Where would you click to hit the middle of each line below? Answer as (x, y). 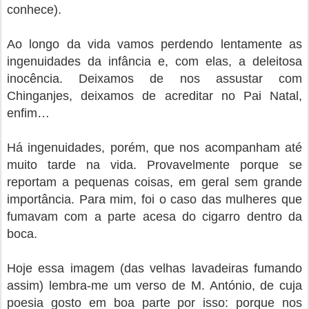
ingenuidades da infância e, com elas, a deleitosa (154, 61)
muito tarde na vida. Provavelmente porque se (154, 165)
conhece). (34, 10)
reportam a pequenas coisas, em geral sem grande (154, 182)
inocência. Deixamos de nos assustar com (154, 79)
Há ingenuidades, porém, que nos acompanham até (154, 148)
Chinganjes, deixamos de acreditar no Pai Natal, (154, 96)
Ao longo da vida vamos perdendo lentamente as (154, 44)
